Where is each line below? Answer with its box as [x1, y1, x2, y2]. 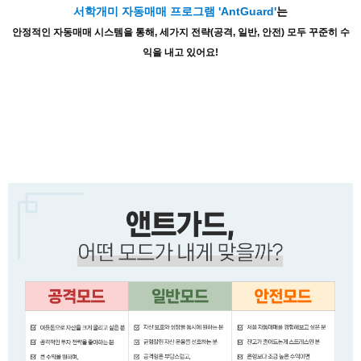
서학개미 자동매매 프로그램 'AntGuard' [73, 4, 276, 18]
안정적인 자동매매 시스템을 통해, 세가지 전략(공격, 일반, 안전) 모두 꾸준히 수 [11, 26, 350, 38]
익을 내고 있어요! [143, 46, 218, 58]
